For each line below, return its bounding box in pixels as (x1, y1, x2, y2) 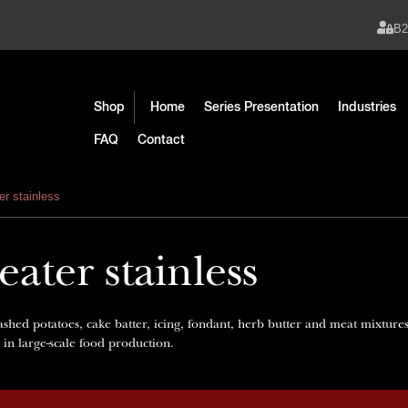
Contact (138, 134, 186, 147)
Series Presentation (204, 101, 320, 114)
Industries (338, 101, 397, 114)
